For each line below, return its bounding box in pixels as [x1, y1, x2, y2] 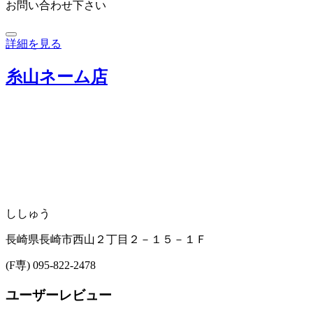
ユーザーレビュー [6, 287, 112, 303]
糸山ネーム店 [6, 67, 108, 86]
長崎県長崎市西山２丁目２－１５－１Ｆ [6, 233, 207, 245]
